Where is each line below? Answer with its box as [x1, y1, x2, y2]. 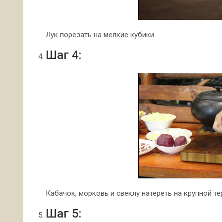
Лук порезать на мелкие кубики [46, 30, 154, 39]
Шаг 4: [46, 48, 81, 62]
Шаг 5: [46, 207, 81, 221]
